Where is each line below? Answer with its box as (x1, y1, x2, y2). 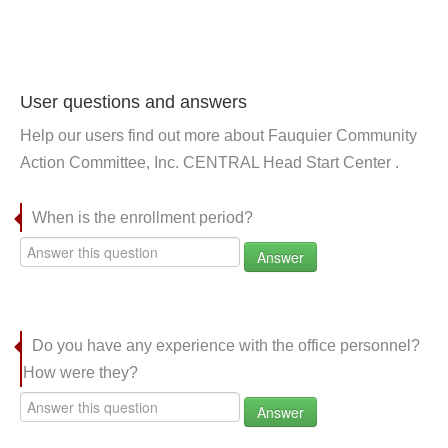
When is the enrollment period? (32, 209, 253, 226)
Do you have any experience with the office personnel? (32, 337, 420, 354)
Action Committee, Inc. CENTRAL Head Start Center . (20, 154, 399, 171)
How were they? (23, 364, 138, 381)
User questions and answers (20, 92, 247, 112)
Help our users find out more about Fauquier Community (20, 127, 417, 144)
